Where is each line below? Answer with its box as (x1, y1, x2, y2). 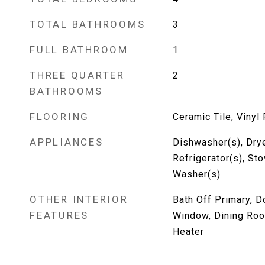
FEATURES (30, 209, 89, 221)
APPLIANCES (30, 136, 104, 148)
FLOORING (30, 111, 89, 122)
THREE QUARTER (30, 69, 125, 81)
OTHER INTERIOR (30, 193, 128, 205)
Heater (172, 226, 204, 237)
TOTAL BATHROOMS (30, 18, 146, 30)
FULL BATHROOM (30, 44, 128, 56)
